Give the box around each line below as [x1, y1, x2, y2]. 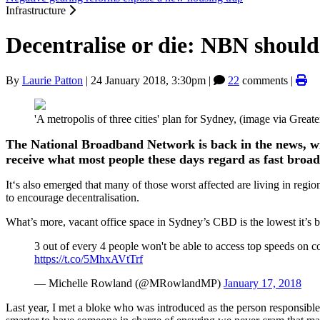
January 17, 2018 [224, 276, 301, 289]
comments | [239, 74, 296, 86]
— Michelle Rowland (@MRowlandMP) [34, 276, 224, 289]
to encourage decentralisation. [6, 191, 139, 204]
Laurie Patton [22, 74, 83, 86]
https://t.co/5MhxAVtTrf [34, 252, 143, 265]
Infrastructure [6, 4, 69, 16]
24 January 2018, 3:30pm [91, 74, 206, 86]
